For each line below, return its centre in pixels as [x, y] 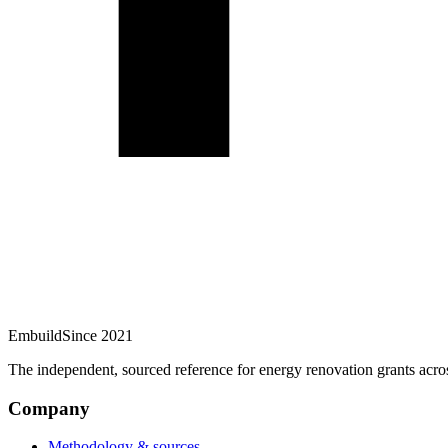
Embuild [35, 335]
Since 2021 [97, 335]
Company [49, 408]
